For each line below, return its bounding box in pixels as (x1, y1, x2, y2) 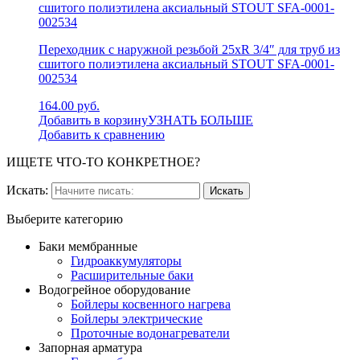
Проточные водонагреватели (71, 325, 230, 340)
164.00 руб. (39, 98, 100, 112)
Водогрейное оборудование (39, 282, 190, 297)
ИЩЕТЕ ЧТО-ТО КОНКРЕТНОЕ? (6, 154, 200, 169)
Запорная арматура (39, 340, 142, 354)
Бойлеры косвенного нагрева (71, 297, 231, 311)
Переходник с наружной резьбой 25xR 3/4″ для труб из (39, 42, 340, 56)
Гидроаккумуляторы (71, 253, 182, 268)
